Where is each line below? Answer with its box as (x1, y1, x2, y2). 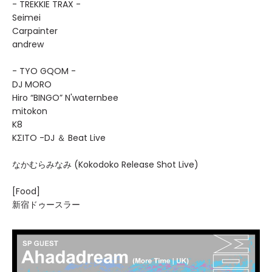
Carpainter (12, 25, 58, 37)
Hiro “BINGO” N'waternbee (12, 92, 118, 104)
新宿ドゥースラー (12, 199, 80, 211)
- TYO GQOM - (12, 65, 76, 77)
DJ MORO (12, 78, 52, 90)
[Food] (12, 185, 40, 197)
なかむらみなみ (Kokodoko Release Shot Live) (12, 158, 199, 171)
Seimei (12, 12, 41, 24)
